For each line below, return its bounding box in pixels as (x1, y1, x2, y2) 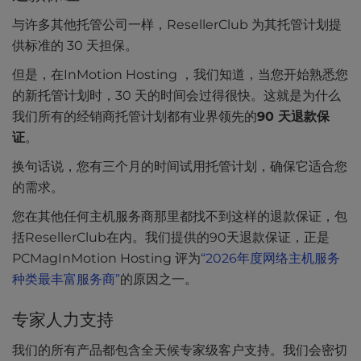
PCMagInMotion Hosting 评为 (12, 251, 201, 267)
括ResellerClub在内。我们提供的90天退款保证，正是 (12, 230, 330, 246)
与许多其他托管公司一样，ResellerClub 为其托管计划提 (12, 17, 342, 33)
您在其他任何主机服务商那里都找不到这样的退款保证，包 (12, 209, 347, 225)
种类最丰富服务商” (12, 272, 120, 288)
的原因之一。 (120, 272, 201, 288)
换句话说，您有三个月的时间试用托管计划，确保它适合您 (12, 159, 347, 175)
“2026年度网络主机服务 (201, 251, 340, 267)
